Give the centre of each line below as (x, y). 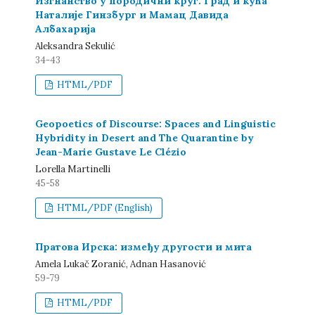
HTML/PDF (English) (104, 208)
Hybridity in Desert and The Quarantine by (144, 138)
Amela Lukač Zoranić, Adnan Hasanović (121, 264)
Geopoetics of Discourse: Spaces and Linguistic (155, 124)
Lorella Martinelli (73, 169)
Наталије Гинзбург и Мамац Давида (132, 15)
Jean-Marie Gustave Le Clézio (111, 152)
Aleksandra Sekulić (75, 46)
